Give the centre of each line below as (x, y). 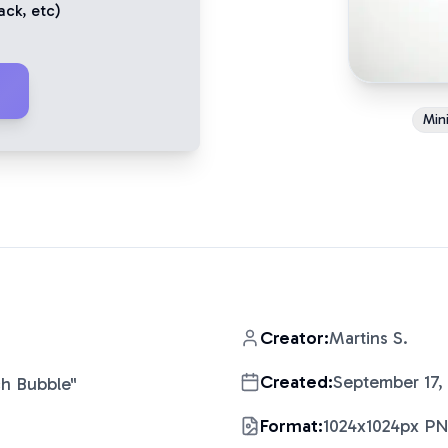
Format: (291, 426)
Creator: (294, 338)
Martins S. (368, 338)
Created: (296, 382)
